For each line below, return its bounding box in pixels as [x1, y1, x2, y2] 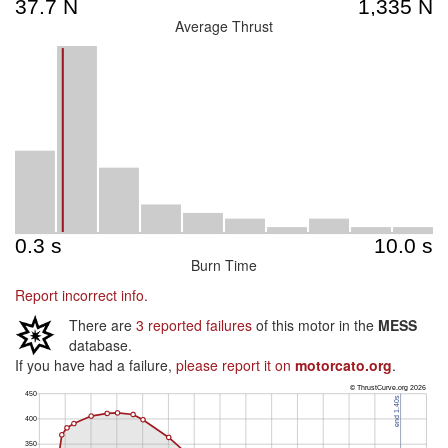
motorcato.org [295, 355, 392, 375]
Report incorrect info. [15, 285, 148, 305]
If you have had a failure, [15, 355, 176, 375]
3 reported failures [136, 315, 252, 335]
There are [69, 315, 136, 335]
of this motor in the [252, 315, 378, 335]
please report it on [176, 355, 295, 375]
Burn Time [191, 255, 257, 275]
